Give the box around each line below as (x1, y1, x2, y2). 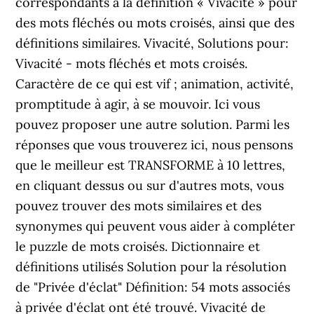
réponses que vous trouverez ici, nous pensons (15, 137, 294, 153)
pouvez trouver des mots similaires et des (15, 198, 262, 214)
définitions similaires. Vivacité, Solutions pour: (15, 35, 289, 51)
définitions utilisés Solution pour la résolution (15, 259, 287, 275)
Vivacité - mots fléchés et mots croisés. (15, 55, 248, 71)
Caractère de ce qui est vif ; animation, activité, (15, 76, 294, 92)
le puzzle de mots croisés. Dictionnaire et (15, 238, 261, 254)
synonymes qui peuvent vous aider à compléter (15, 218, 296, 234)
